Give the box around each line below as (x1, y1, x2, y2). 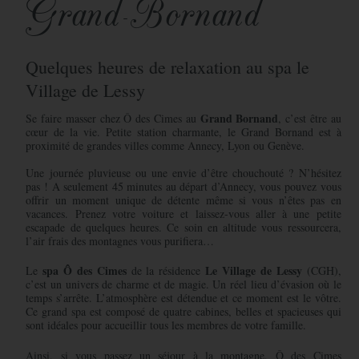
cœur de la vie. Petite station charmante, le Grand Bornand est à (26, 124, 341, 140)
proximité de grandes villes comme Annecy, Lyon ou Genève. (26, 138, 305, 154)
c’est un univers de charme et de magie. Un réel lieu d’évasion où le (26, 276, 341, 292)
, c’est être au (278, 111, 341, 127)
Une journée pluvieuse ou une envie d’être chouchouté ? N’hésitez (26, 165, 341, 181)
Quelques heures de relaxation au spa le (26, 55, 310, 79)
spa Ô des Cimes (38, 262, 131, 280)
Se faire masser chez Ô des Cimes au (26, 111, 200, 127)
